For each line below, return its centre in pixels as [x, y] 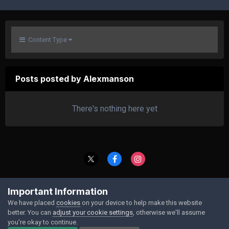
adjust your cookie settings [93, 212]
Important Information [58, 191]
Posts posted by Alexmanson [75, 79]
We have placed [32, 202]
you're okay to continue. [43, 222]
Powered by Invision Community [114, 196]
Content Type [47, 40]
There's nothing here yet [114, 109]
